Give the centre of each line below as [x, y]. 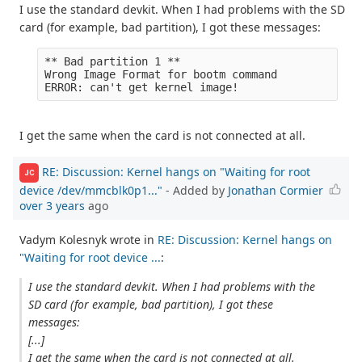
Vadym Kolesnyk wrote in [88, 239]
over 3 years [52, 205]
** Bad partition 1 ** [113, 61]
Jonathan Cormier [276, 190]
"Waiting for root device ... [90, 257]
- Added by [195, 190]
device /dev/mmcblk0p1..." [91, 190]
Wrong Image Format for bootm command [161, 74]
